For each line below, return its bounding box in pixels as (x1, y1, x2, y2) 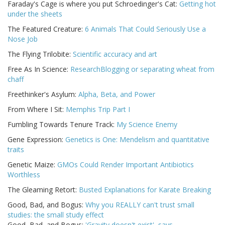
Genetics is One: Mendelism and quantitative (65, 135, 209, 145)
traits (8, 145, 24, 155)
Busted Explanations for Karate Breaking (79, 185, 211, 195)
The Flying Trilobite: (8, 49, 73, 59)
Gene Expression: (8, 135, 65, 145)
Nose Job (8, 34, 38, 44)
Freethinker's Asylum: (8, 89, 78, 99)
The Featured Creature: (8, 24, 85, 34)
